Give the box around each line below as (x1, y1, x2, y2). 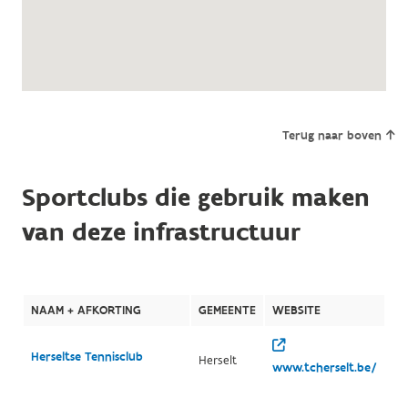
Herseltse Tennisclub (30, 348, 143, 365)
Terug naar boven (281, 127, 382, 144)
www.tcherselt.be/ (271, 359, 377, 376)
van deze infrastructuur (21, 215, 301, 250)
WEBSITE (271, 301, 321, 319)
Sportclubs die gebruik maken (21, 180, 370, 215)
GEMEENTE (198, 301, 256, 319)
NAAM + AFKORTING (30, 301, 141, 319)
